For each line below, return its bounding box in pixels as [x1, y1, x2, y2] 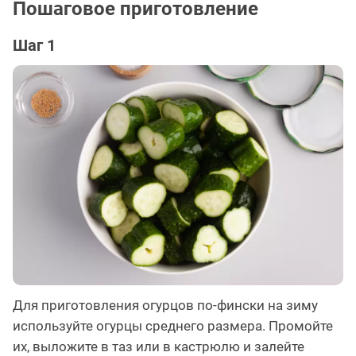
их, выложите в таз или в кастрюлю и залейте [13, 338, 304, 354]
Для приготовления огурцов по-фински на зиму [13, 296, 318, 313]
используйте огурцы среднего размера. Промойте [13, 317, 333, 334]
